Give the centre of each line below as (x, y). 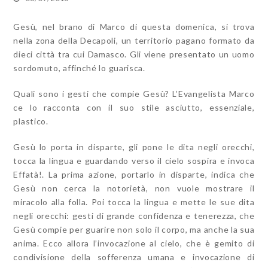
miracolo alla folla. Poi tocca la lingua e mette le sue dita (134, 202)
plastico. (31, 121)
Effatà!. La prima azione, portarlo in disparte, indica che (134, 174)
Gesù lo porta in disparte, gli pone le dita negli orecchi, (134, 147)
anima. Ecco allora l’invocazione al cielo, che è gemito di (134, 243)
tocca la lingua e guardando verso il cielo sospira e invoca (134, 161)
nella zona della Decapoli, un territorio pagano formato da (134, 40)
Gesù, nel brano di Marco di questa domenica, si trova (134, 27)
